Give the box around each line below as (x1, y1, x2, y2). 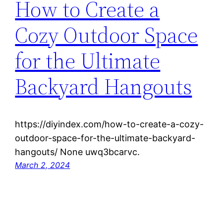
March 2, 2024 (15, 160, 70, 170)
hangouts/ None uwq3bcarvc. (15, 147, 140, 158)
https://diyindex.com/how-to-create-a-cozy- (15, 119, 204, 130)
